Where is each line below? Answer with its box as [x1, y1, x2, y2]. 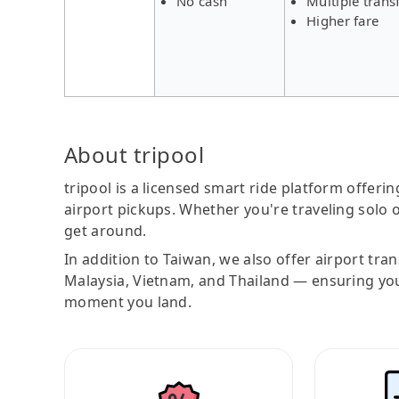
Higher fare [306, 11, 379, 29]
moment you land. [64, 291, 192, 312]
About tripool [64, 139, 205, 169]
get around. [64, 220, 147, 240]
